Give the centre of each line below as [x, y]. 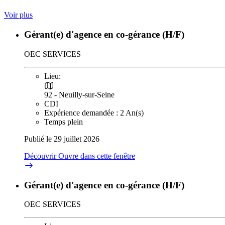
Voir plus [18, 15]
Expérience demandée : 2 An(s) [94, 113]
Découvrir [41, 156]
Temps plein [64, 122]
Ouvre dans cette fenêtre [97, 156]
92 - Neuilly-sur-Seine [79, 94]
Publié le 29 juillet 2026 [62, 139]
